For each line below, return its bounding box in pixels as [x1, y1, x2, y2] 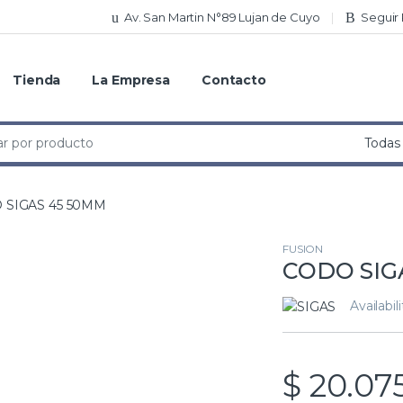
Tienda [13, 72, 61, 89]
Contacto [201, 72, 266, 89]
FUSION [282, 242, 324, 256]
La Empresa [92, 72, 170, 89]
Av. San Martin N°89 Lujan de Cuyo [124, 9, 320, 24]
